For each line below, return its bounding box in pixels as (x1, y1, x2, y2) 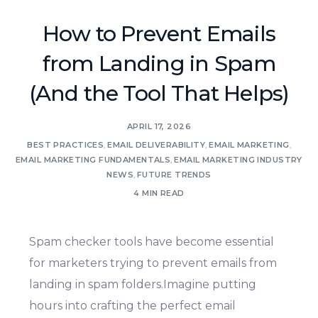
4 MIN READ (133, 187, 185, 198)
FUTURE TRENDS (137, 169, 212, 180)
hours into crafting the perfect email (29, 299, 236, 313)
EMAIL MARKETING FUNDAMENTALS (16, 154, 171, 165)
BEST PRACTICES (27, 139, 104, 150)
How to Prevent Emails (43, 20, 275, 47)
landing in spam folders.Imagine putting (29, 278, 257, 292)
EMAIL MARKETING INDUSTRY (174, 154, 302, 165)
